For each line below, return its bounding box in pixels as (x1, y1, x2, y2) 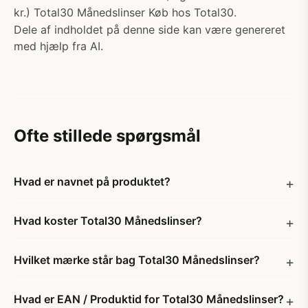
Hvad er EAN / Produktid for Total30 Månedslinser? (14, 292, 284, 306)
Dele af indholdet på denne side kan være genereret (14, 23, 285, 36)
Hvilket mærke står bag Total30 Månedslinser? (14, 253, 260, 267)
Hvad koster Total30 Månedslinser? (14, 214, 202, 228)
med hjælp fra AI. (14, 39, 103, 53)
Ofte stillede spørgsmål (14, 126, 201, 146)
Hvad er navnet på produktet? (14, 175, 170, 188)
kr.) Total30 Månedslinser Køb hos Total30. (14, 5, 236, 19)
